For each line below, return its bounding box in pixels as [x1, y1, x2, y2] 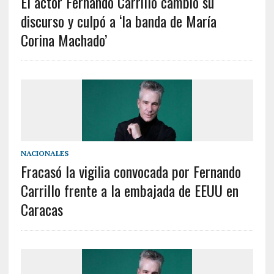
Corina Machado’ [20, 29, 107, 51]
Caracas [20, 198, 63, 221]
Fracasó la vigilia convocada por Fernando [20, 160, 241, 183]
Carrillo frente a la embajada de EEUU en [20, 179, 239, 202]
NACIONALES [20, 149, 68, 158]
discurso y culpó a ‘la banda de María [20, 10, 217, 32]
